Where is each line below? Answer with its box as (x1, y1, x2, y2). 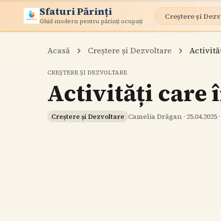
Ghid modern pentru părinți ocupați (39, 17, 143, 25)
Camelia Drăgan (128, 111, 182, 121)
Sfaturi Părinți (39, 4, 112, 18)
